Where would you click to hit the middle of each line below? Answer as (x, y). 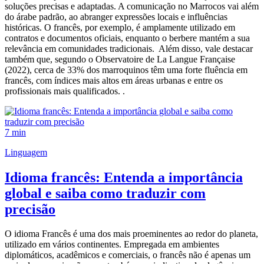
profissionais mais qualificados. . (65, 91)
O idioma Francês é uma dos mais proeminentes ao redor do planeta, (131, 234)
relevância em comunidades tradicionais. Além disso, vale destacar (129, 48)
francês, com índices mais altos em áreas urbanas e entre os (114, 80)
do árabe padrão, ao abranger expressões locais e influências (116, 16)
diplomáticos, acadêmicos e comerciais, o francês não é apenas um (128, 255)
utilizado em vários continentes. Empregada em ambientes (112, 245)
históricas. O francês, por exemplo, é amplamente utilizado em (120, 27)
